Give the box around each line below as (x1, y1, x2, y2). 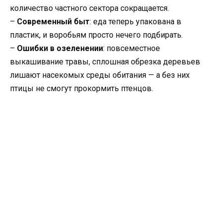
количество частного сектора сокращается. (10, 3, 169, 13)
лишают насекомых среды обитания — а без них (10, 70, 190, 80)
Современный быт (17, 16, 90, 26)
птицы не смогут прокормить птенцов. (10, 83, 153, 93)
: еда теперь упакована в (90, 16, 181, 26)
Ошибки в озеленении (17, 43, 103, 53)
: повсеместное (103, 43, 160, 53)
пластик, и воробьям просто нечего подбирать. (10, 30, 183, 40)
